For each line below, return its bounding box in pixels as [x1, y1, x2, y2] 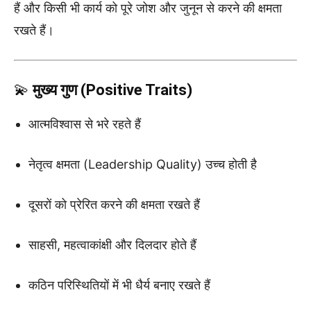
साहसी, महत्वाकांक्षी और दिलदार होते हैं [28, 237, 196, 252]
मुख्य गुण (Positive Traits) [33, 81, 192, 99]
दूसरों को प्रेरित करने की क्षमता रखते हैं [28, 196, 200, 212]
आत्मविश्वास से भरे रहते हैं [28, 116, 141, 131]
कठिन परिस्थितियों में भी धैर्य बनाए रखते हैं [28, 277, 210, 292]
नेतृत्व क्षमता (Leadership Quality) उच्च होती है [28, 156, 257, 171]
